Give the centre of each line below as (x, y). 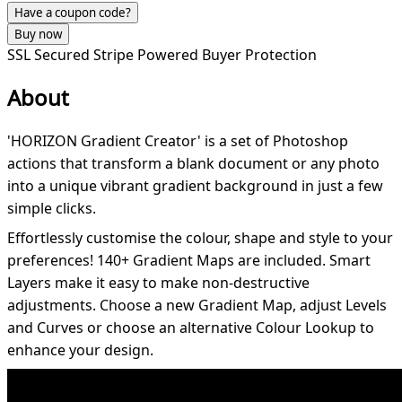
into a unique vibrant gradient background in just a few (195, 185)
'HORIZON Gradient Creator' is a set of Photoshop (178, 140)
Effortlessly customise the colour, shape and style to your (200, 237)
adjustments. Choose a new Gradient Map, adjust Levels (197, 305)
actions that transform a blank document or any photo (193, 163)
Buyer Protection (259, 54)
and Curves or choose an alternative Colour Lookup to (191, 327)
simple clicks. (52, 208)
